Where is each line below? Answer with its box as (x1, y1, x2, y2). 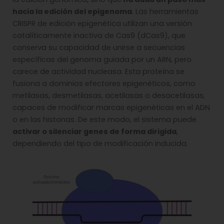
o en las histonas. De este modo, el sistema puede (12, 114, 196, 124)
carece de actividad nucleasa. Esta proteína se (12, 66, 184, 76)
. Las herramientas (132, 6, 198, 16)
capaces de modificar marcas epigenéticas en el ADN (12, 102, 210, 112)
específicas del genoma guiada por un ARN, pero (12, 54, 191, 64)
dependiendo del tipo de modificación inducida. (12, 138, 188, 148)
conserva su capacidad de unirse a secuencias (12, 42, 185, 52)
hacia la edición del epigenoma (12, 6, 132, 16)
